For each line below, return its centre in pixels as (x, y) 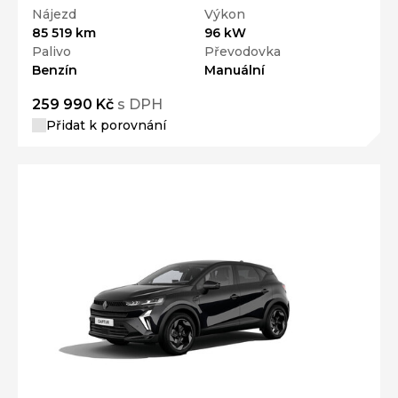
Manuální (235, 70)
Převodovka (243, 51)
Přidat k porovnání (106, 125)
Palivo (52, 51)
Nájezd (54, 14)
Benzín (55, 70)
